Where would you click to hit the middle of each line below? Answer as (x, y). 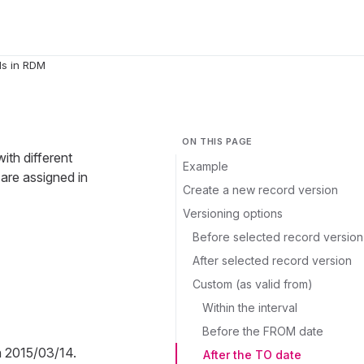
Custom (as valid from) (253, 284)
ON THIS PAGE (217, 141)
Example (206, 166)
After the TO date (252, 355)
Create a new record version (260, 190)
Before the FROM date (263, 331)
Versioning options (233, 213)
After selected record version (272, 260)
